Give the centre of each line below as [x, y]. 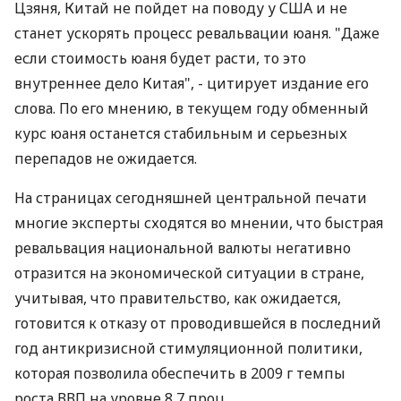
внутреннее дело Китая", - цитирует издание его [192, 83]
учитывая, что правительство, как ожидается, [178, 298]
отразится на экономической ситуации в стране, [189, 273]
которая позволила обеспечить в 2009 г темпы [180, 373]
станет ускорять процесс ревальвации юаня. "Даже [197, 33]
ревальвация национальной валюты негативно [183, 248]
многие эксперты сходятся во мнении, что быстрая [199, 223]
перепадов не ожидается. [106, 158]
